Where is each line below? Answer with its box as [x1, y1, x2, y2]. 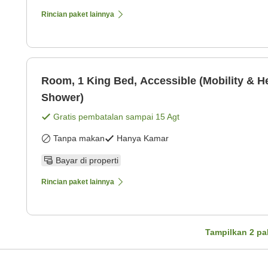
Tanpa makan [53, 133, 105, 144]
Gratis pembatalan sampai [53, 112, 156, 122]
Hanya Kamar [117, 133, 169, 144]
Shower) [41, 92, 84, 104]
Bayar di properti [56, 155, 118, 165]
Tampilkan [205, 227, 249, 237]
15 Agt [156, 112, 179, 122]
